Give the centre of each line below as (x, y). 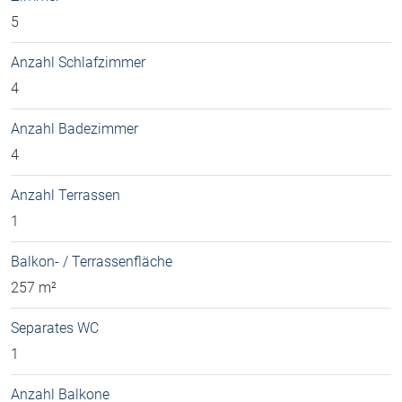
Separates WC (55, 328)
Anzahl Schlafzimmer (78, 62)
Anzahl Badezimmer (74, 128)
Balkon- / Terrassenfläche (92, 261)
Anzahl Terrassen (66, 195)
